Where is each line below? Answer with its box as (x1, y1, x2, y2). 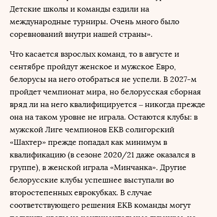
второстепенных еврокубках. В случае (10, 188, 152, 197)
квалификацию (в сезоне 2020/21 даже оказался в (10, 150, 195, 159)
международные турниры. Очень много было (10, 17, 179, 26)
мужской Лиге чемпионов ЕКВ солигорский (10, 125, 174, 134)
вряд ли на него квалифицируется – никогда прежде (10, 100, 205, 109)
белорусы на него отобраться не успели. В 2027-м (10, 75, 197, 84)
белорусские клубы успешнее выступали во (10, 175, 174, 185)
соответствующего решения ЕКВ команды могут (10, 201, 191, 210)
